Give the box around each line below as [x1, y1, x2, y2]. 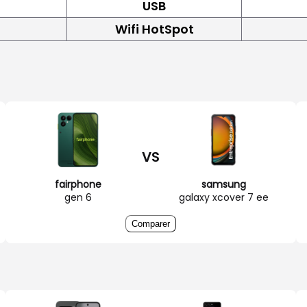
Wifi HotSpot [114, 20, 194, 38]
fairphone [55, 177, 101, 191]
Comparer [132, 218, 170, 229]
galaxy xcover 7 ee [178, 190, 269, 204]
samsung [201, 177, 246, 191]
